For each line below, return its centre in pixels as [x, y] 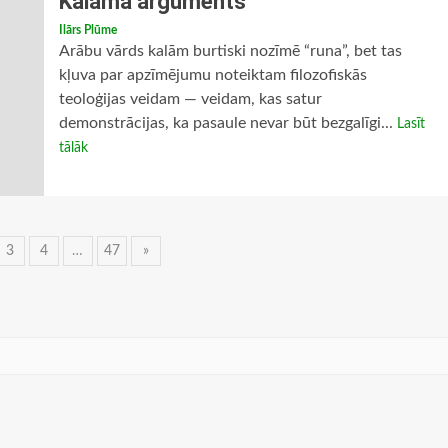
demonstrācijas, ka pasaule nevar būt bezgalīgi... [227, 123]
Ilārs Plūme [87, 30]
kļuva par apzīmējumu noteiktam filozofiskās [212, 75]
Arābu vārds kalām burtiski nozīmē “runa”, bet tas [230, 51]
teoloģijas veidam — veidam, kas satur [190, 99]
